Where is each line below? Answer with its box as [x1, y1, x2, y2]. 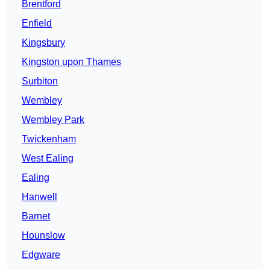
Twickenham [22, 134, 76, 145]
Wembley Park [22, 115, 84, 125]
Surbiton [22, 76, 58, 87]
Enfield [22, 18, 52, 29]
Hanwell [22, 192, 57, 202]
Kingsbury [22, 37, 65, 48]
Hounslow [22, 230, 65, 241]
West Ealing [22, 153, 74, 164]
